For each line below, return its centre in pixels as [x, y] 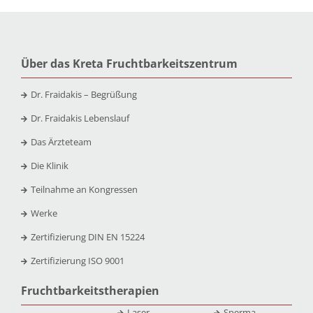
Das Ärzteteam [61, 142]
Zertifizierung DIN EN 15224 [87, 237]
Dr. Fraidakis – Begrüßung [83, 95]
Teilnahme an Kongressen [84, 190]
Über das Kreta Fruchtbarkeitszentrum [129, 64]
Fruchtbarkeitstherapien [90, 291]
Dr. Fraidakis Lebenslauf [80, 118]
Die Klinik [49, 166]
